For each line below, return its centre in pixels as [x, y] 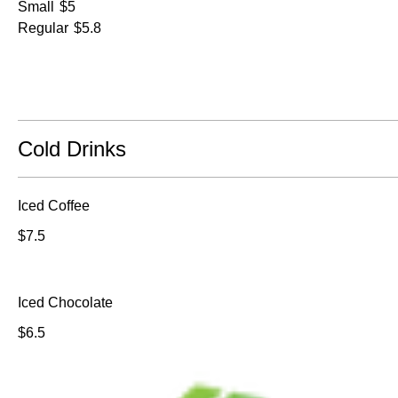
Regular [43, 28]
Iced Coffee [54, 205]
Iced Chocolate [65, 302]
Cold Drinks [72, 148]
